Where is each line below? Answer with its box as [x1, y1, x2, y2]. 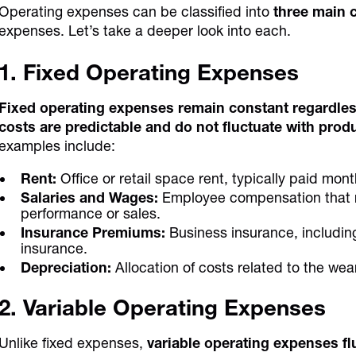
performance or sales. [21, 205, 161, 222]
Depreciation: [21, 259, 112, 277]
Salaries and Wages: [21, 189, 159, 207]
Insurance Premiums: [21, 224, 166, 242]
